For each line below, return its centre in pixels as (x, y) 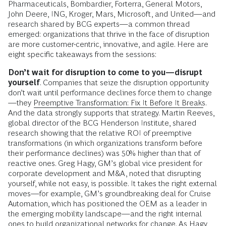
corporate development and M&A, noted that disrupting (104, 173)
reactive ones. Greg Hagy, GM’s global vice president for (105, 163)
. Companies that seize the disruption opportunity (124, 82)
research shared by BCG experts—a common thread (99, 24)
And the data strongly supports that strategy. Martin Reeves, (111, 113)
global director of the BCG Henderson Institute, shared (102, 123)
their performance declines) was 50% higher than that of (104, 153)
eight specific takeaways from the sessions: (82, 54)
